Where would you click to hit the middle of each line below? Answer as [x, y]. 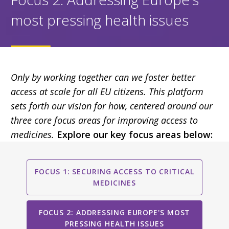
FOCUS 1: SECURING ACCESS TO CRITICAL [114, 171]
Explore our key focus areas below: [135, 134]
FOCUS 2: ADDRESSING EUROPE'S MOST [114, 212]
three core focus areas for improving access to [104, 120]
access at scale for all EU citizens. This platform [107, 91]
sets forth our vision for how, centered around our [112, 106]
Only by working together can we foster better [103, 77]
